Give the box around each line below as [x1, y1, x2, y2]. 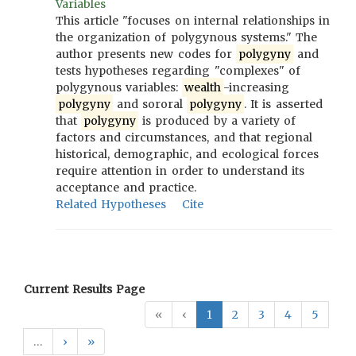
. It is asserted [243, 97, 323, 111]
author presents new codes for [56, 47, 237, 61]
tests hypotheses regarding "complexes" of [56, 64, 300, 78]
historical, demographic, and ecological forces [56, 147, 319, 161]
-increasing [223, 80, 290, 95]
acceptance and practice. [56, 180, 197, 195]
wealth [184, 80, 222, 95]
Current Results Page [24, 282, 145, 296]
